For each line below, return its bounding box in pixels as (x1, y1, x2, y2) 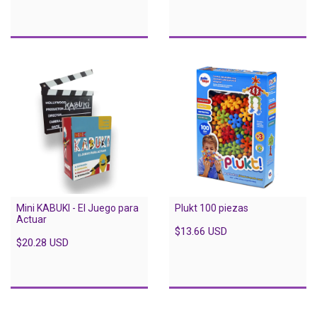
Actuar (16, 213, 47, 225)
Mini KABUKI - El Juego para (16, 202, 139, 214)
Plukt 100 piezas (175, 202, 248, 214)
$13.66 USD (175, 224, 227, 238)
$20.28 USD (16, 236, 69, 249)
